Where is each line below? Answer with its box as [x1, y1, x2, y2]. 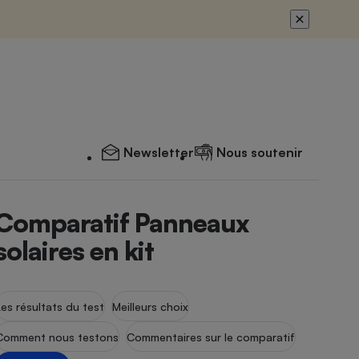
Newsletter [123, 144, 194, 160]
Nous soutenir [216, 144, 303, 160]
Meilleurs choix [112, 299, 189, 313]
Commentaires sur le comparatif [127, 329, 296, 344]
